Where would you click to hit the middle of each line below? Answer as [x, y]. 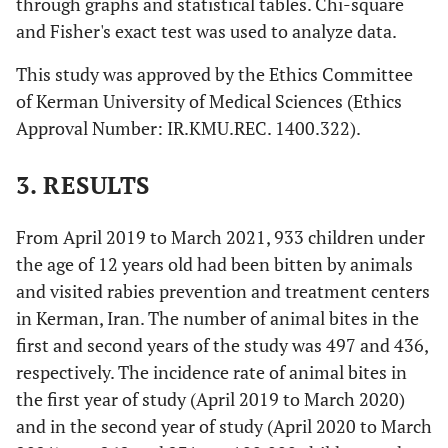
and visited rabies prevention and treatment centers [223, 291]
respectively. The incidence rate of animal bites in [211, 372]
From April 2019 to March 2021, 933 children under [220, 237]
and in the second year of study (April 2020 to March [224, 426]
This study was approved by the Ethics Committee [214, 74]
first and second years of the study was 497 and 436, [222, 345]
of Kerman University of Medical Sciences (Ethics [209, 101]
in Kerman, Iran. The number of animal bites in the [217, 318]
